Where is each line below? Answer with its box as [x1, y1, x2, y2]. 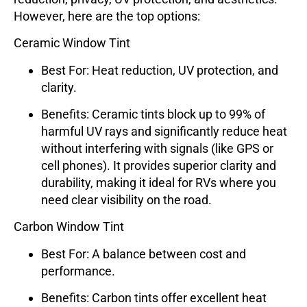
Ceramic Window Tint [14, 36, 130, 51]
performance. [41, 263, 115, 278]
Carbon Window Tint [14, 219, 124, 234]
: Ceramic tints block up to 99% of [86, 106, 265, 121]
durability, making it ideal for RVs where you [41, 175, 276, 190]
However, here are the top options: [14, 8, 200, 23]
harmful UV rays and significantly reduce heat [41, 123, 287, 138]
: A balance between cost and [86, 246, 246, 261]
